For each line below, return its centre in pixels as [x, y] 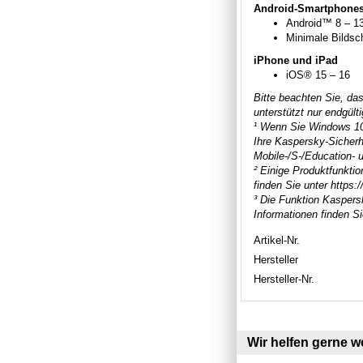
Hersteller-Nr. [284, 279]
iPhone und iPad [296, 60]
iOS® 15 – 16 [318, 75]
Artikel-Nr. [277, 240]
